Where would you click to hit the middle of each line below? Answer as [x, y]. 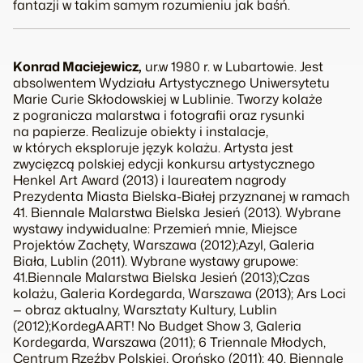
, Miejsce [271, 228]
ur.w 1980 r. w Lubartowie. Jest [233, 66]
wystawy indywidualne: [83, 228]
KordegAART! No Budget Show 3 [151, 325]
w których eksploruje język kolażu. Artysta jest [153, 147]
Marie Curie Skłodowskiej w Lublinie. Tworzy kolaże [168, 98]
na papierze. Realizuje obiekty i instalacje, [141, 131]
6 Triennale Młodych [261, 342]
